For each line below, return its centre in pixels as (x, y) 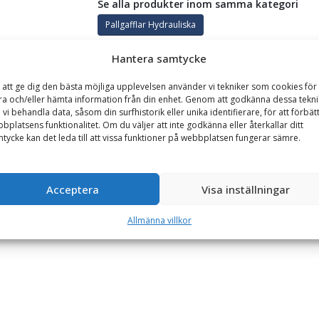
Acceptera (73, 189)
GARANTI (27, 82)
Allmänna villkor (159, 220)
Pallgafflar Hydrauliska (150, 24)
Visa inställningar (246, 189)
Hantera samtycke (159, 58)
